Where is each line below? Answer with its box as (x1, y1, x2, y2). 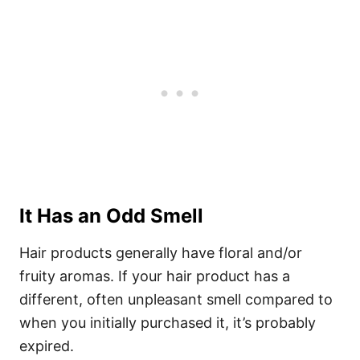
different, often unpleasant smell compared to (19, 291, 333, 308)
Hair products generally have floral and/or (19, 244, 302, 261)
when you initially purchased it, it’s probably (19, 314, 316, 331)
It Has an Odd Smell (19, 204, 203, 227)
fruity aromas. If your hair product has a (19, 268, 290, 284)
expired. (19, 337, 74, 354)
